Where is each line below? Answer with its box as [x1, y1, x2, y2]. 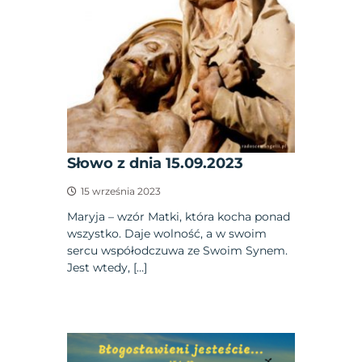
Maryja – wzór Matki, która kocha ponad [67, 209, 291, 225]
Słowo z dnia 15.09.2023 [67, 154, 244, 173]
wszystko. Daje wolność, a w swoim [67, 226, 267, 242]
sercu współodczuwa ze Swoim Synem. [67, 243, 288, 259]
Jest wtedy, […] [67, 260, 148, 276]
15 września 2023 [81, 185, 162, 198]
